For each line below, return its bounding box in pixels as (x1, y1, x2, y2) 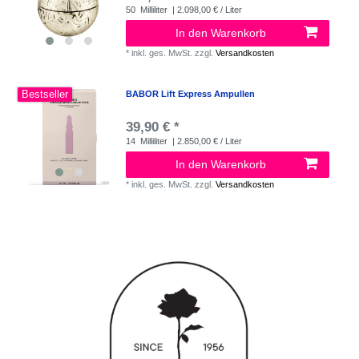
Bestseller (22, 88, 69, 100)
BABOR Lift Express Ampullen (126, 88, 256, 99)
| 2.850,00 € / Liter (170, 135, 243, 146)
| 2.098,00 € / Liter (170, 4, 243, 14)
